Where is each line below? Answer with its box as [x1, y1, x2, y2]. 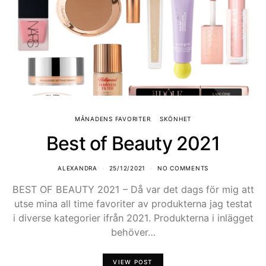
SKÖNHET [159, 115, 192, 122]
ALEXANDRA [58, 164, 97, 172]
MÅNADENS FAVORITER [74, 115, 151, 122]
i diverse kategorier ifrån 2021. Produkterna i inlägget [12, 211, 254, 224]
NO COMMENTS [157, 164, 208, 172]
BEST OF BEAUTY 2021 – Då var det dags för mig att [12, 183, 254, 195]
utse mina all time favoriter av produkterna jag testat [14, 197, 252, 210]
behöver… [110, 226, 156, 238]
